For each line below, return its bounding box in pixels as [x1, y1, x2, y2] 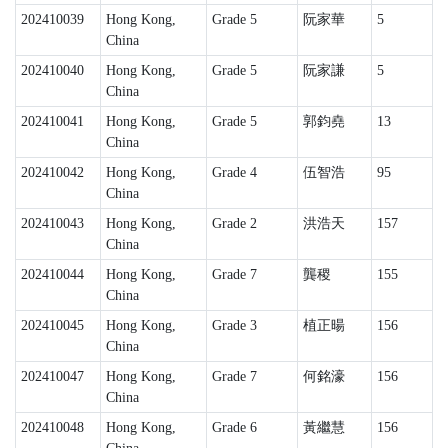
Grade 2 [211, 216, 257, 231]
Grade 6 [211, 420, 257, 435]
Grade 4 [211, 165, 257, 180]
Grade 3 [211, 318, 257, 333]
